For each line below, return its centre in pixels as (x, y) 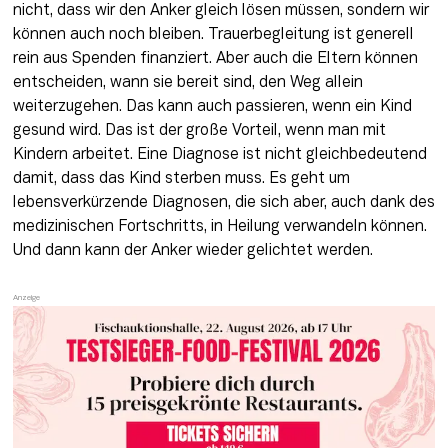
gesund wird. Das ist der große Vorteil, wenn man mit (199, 131)
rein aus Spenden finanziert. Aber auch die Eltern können (215, 59)
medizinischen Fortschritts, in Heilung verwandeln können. (219, 227)
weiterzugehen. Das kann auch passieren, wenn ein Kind (212, 107)
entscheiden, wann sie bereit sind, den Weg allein (187, 83)
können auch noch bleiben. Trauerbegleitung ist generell (213, 35)
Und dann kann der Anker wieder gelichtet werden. (192, 251)
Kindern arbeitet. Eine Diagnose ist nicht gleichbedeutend (219, 155)
